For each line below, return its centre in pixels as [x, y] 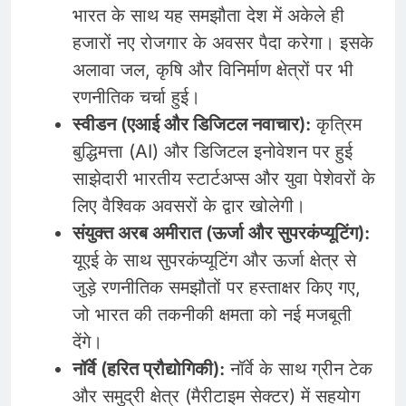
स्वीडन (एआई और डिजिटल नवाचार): [192, 124]
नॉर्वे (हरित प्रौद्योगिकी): [149, 368]
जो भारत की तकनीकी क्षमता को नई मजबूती [212, 314]
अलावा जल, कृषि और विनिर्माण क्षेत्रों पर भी [213, 69]
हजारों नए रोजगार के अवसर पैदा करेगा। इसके [223, 42]
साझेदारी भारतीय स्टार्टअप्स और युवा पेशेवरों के [224, 178]
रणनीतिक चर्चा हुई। [136, 97]
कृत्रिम [336, 124]
